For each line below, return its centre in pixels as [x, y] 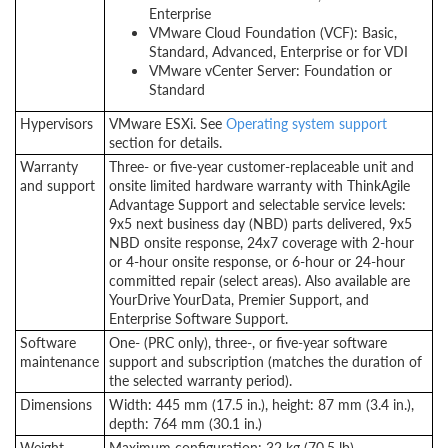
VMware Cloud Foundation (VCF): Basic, [273, 32]
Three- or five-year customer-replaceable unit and [261, 166]
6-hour [313, 261]
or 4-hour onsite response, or [200, 261]
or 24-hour [369, 261]
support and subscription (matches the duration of [265, 361]
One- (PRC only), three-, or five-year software [248, 342]
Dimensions [56, 404]
